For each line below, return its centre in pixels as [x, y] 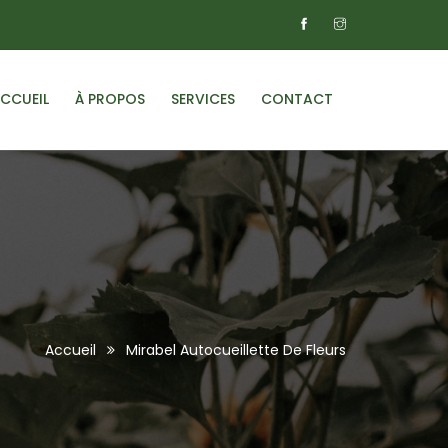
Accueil [70, 350]
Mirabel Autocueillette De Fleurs [236, 350]
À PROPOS [110, 99]
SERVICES [203, 99]
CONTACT [297, 99]
